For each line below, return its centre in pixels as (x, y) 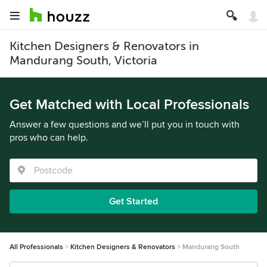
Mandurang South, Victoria (83, 60)
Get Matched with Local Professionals (129, 105)
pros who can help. (49, 138)
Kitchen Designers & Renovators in (104, 46)
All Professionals (36, 247)
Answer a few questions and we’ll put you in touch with (125, 125)
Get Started (133, 201)
